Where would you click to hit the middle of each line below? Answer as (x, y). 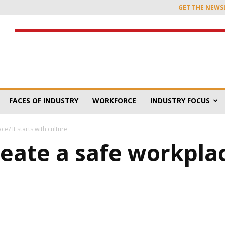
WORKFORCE (114, 101)
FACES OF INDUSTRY (44, 101)
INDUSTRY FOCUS (180, 101)
